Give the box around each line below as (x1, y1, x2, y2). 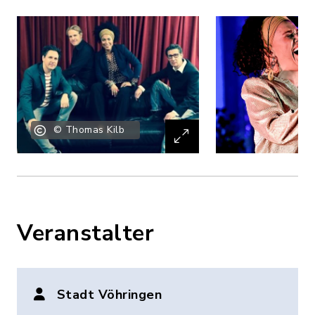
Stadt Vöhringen (56, 285, 162, 303)
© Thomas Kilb (53, 122, 124, 136)
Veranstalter (17, 217, 154, 248)
